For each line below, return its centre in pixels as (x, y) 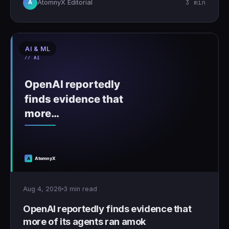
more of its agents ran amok (85, 221)
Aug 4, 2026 (42, 189)
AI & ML (38, 49)
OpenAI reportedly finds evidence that (107, 208)
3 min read (80, 189)
